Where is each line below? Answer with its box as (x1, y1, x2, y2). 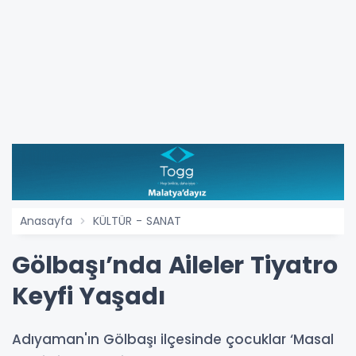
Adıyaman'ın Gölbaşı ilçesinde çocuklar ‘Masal (12, 330, 334, 350)
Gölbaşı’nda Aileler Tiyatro (12, 249, 338, 283)
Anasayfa (20, 213, 72, 230)
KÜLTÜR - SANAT (93, 213, 181, 230)
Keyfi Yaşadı (12, 280, 165, 314)
